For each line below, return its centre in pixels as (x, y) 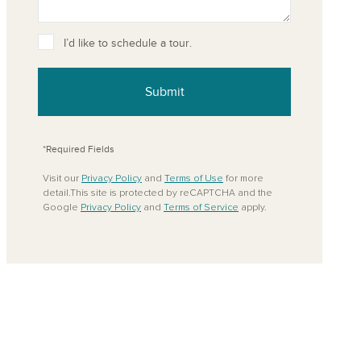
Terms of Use (194, 179)
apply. (253, 208)
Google (62, 208)
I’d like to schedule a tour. (128, 43)
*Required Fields (79, 149)
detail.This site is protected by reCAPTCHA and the (158, 193)
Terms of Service (201, 208)
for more (243, 179)
